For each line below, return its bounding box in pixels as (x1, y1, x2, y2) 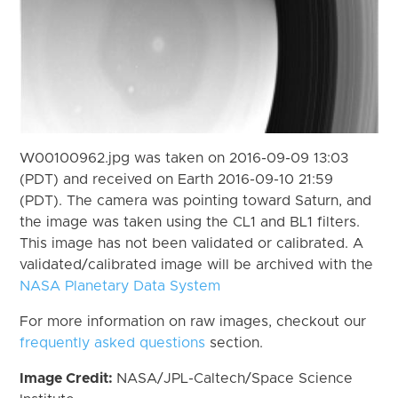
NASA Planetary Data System (20, 278, 221, 293)
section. (205, 335, 264, 350)
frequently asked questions (20, 335, 206, 350)
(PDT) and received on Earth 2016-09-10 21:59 (20, 171, 334, 187)
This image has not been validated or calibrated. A (20, 235, 364, 251)
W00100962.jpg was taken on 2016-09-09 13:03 (20, 150, 349, 165)
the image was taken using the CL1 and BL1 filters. (20, 214, 361, 229)
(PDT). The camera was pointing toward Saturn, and (20, 193, 372, 208)
